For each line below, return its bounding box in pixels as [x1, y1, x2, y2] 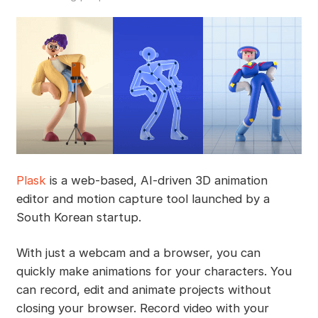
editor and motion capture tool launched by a [16, 192, 270, 207]
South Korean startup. [16, 210, 141, 225]
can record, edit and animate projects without [16, 283, 271, 297]
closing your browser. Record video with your [16, 301, 269, 316]
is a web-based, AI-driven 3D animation [45, 173, 268, 188]
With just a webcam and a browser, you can [16, 246, 261, 261]
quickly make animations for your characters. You [16, 264, 292, 279]
